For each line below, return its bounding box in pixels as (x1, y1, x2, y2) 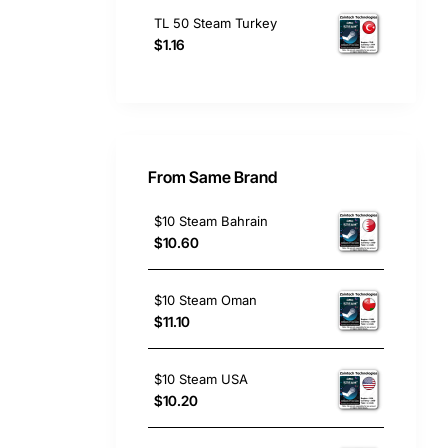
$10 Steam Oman (154, 291, 257, 308)
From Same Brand (148, 167, 277, 187)
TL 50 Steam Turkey (154, 14, 277, 31)
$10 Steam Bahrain (154, 212, 268, 229)
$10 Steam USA (154, 370, 248, 387)
